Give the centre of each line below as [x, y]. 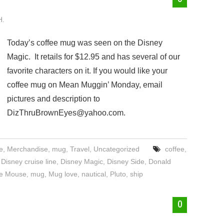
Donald [160, 161]
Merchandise [28, 149]
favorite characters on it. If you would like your [87, 71]
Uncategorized [117, 149]
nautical [94, 174]
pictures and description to [53, 99]
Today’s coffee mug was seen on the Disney [85, 43]
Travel [80, 149]
